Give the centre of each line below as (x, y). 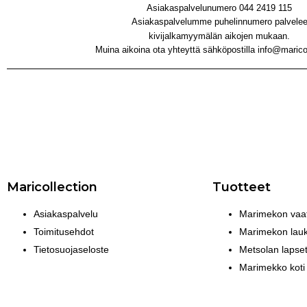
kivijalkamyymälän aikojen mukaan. (219, 36)
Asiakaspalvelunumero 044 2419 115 (219, 8)
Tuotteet (241, 187)
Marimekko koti (272, 267)
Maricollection (52, 187)
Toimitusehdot (64, 231)
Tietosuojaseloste (71, 249)
